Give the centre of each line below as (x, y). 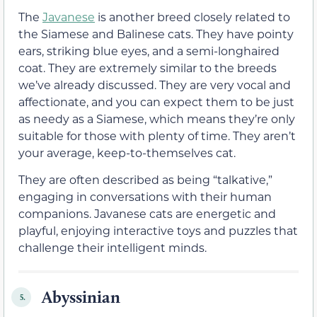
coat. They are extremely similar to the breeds (148, 67)
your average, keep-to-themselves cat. (127, 152)
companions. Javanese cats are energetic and (147, 214)
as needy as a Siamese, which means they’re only (157, 118)
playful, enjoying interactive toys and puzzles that (158, 231)
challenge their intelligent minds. (113, 248)
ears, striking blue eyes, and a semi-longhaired (149, 50)
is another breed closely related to (192, 16)
